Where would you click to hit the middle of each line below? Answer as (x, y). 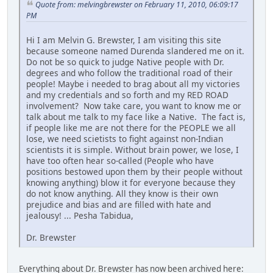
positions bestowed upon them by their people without (134, 172)
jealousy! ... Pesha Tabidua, (80, 216)
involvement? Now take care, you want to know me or (134, 106)
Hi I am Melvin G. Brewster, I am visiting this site (124, 40)
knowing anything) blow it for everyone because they (131, 183)
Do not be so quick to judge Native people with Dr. (125, 62)
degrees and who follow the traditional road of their (129, 73)
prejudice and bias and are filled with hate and (119, 205)
